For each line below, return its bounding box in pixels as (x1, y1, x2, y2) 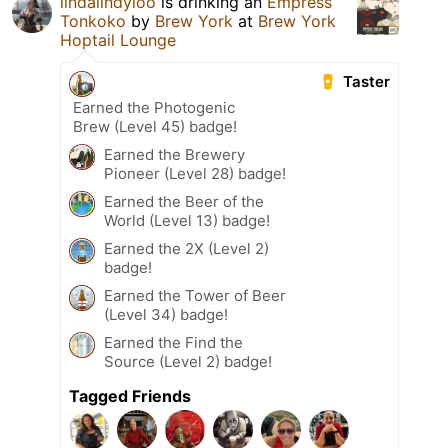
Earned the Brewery (104, 144, 245, 164)
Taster (343, 71, 391, 91)
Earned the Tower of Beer (104, 285, 286, 305)
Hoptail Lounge (60, 29, 176, 50)
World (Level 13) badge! (104, 210, 270, 230)
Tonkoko (60, 10, 126, 31)
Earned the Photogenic (73, 97, 235, 117)
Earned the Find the (104, 332, 243, 352)
